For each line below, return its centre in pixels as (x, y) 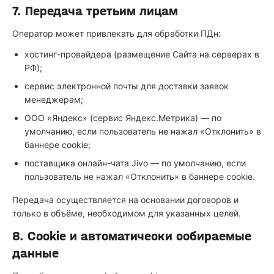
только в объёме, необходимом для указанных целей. (127, 213)
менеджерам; (54, 99)
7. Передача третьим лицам (95, 11)
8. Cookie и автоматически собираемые (132, 236)
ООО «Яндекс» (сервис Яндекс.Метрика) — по (123, 118)
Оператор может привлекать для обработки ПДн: (117, 33)
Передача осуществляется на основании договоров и (125, 200)
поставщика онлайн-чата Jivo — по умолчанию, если (135, 163)
